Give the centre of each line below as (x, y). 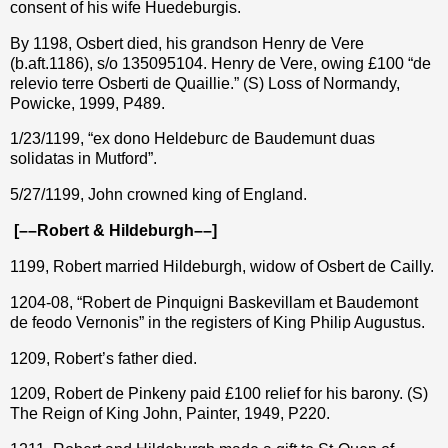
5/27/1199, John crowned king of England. (158, 195)
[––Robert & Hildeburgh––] (115, 231)
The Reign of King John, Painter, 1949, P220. (170, 414)
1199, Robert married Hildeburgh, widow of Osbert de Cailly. (222, 266)
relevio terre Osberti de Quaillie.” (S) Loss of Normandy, (205, 83)
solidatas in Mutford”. (83, 159)
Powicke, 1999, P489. (87, 103)
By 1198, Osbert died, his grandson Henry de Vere (187, 43)
